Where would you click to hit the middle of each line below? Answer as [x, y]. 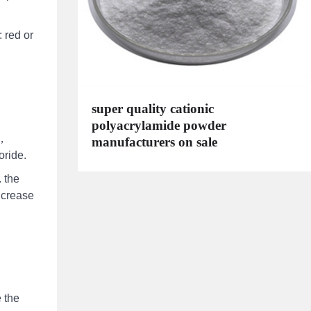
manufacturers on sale [154, 142]
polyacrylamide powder [159, 125]
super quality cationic [153, 108]
